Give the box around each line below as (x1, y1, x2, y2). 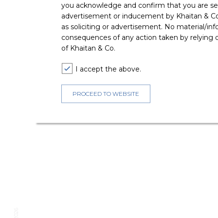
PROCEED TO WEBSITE (72, 90, 139, 97)
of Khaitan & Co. (61, 44, 115, 53)
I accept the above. (75, 65, 141, 73)
